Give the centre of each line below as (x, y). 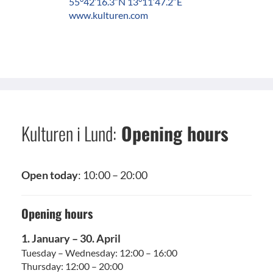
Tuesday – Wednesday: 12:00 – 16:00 (99, 252)
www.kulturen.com (108, 15)
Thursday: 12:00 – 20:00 (72, 266)
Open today (50, 175)
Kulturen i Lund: (69, 133)
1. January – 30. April (71, 238)
